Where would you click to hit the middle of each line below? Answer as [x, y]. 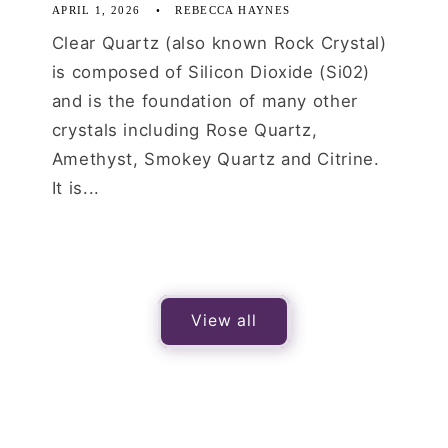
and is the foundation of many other [204, 101]
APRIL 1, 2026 [96, 10]
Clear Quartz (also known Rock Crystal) [219, 43]
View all [224, 321]
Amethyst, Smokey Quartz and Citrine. [215, 159]
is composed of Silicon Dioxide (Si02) [211, 72]
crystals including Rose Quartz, [184, 130]
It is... [75, 188]
